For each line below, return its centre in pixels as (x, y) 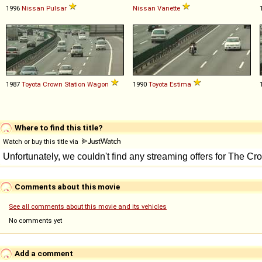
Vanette (169, 8)
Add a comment (43, 253)
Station (75, 84)
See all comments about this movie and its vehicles (88, 206)
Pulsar (56, 8)
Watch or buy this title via (42, 141)
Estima (180, 84)
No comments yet (35, 220)
